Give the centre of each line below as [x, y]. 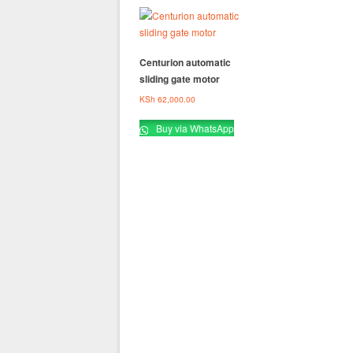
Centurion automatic [185, 62]
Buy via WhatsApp [193, 128]
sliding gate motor [180, 79]
